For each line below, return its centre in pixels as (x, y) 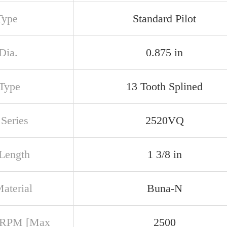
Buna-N (164, 188)
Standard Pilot (164, 18)
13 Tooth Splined (164, 86)
